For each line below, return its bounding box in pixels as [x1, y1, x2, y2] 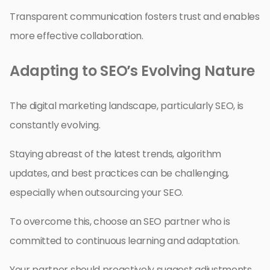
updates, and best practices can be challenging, [10, 166, 229, 181]
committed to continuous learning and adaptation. [10, 234, 240, 248]
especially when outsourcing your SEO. [10, 186, 184, 200]
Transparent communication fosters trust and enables [10, 10, 260, 24]
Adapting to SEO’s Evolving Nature [10, 61, 255, 81]
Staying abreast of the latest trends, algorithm [10, 147, 221, 162]
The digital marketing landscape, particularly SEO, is [10, 99, 244, 113]
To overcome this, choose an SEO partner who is [10, 215, 230, 229]
